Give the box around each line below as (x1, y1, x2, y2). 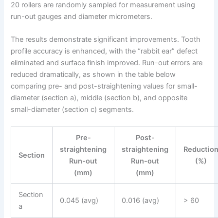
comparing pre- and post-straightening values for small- (11, 81, 198, 91)
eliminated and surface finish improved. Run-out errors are (11, 58, 203, 67)
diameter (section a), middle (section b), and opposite (11, 93, 188, 102)
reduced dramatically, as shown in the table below (11, 70, 176, 79)
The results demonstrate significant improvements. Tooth (11, 35, 201, 44)
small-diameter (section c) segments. (11, 105, 134, 114)
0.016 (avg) (122, 196, 160, 205)
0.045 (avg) (60, 196, 99, 205)
